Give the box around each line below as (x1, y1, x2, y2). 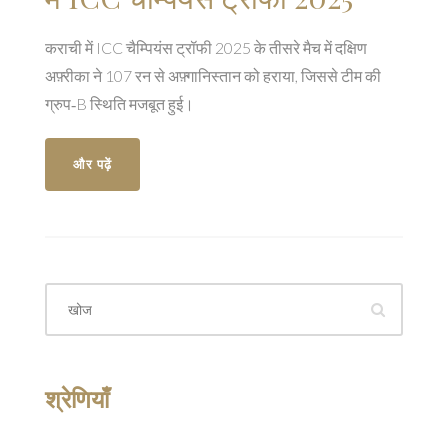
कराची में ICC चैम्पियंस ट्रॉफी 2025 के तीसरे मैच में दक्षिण (45, 38, 367, 58)
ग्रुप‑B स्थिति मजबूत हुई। (45, 94, 194, 114)
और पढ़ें (73, 156, 112, 173)
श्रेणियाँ (45, 384, 109, 414)
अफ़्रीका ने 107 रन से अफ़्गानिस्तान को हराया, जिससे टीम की (45, 66, 381, 86)
